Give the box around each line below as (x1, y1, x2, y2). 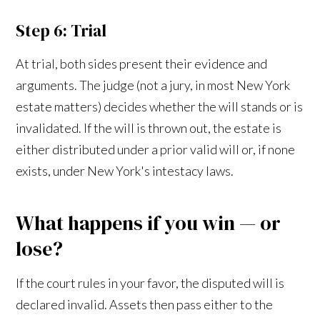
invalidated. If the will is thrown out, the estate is (16, 119, 282, 136)
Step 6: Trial (16, 19, 107, 42)
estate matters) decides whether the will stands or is (16, 98, 304, 114)
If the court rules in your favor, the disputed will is (16, 274, 285, 291)
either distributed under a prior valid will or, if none (16, 141, 296, 157)
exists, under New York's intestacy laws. (16, 162, 234, 179)
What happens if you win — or (16, 209, 281, 236)
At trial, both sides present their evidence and (16, 55, 268, 71)
